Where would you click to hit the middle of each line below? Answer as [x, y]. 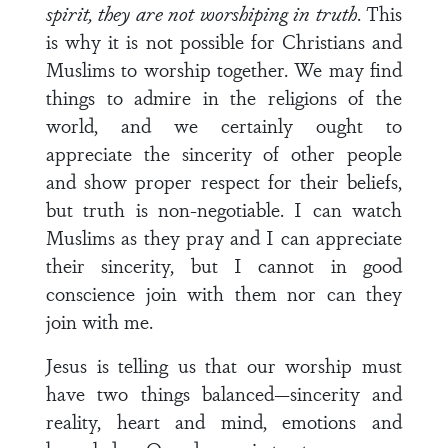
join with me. [99, 321]
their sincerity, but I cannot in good [224, 265]
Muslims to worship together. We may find [224, 69]
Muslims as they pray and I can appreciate [224, 237]
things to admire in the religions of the [224, 97]
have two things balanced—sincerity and [224, 393]
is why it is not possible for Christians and [224, 41]
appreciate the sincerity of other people [224, 153]
